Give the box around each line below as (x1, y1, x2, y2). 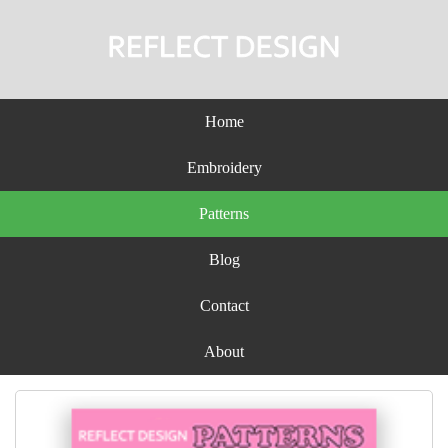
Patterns (199, 205, 249, 222)
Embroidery (186, 159, 262, 176)
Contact (199, 297, 249, 314)
